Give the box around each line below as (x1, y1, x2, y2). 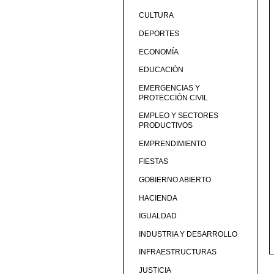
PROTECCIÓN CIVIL (138, 93, 208, 102)
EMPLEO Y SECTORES (138, 111, 218, 120)
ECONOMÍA (138, 47, 179, 56)
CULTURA (138, 11, 174, 20)
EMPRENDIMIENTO (138, 139, 206, 148)
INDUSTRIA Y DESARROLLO (138, 229, 237, 239)
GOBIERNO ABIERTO (138, 176, 211, 185)
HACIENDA (138, 193, 177, 202)
